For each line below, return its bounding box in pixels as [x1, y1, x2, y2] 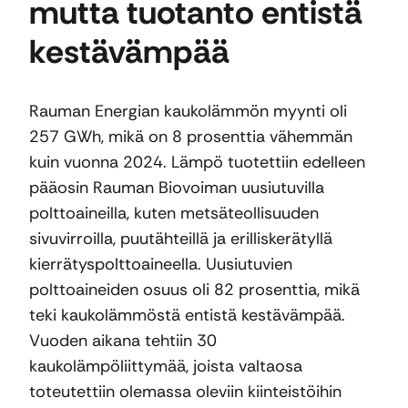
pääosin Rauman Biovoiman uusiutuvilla [29, 176, 324, 199]
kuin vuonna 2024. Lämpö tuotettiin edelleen [29, 150, 365, 173]
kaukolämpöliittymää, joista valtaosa [29, 354, 302, 377]
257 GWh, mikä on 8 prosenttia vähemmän [29, 125, 352, 148]
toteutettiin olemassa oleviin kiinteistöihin [29, 380, 342, 403]
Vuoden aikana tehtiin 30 [29, 329, 217, 352]
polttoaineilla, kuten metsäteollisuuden [29, 201, 319, 224]
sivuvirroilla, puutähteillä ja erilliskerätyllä [29, 227, 332, 250]
